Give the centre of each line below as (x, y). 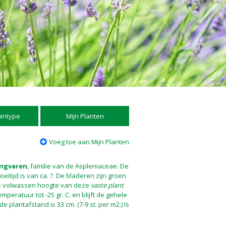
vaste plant (107, 185)
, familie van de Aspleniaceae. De (78, 166)
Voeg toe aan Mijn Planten (89, 142)
